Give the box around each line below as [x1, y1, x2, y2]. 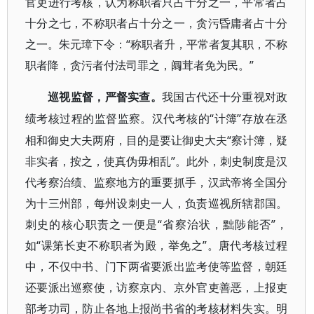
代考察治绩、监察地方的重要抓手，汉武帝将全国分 [25, 175, 288, 190]
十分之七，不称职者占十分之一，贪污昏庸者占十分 [25, 15, 288, 31]
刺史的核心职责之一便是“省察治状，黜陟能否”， [25, 217, 288, 232]
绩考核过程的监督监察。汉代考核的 [25, 113, 210, 125]
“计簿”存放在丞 [210, 111, 288, 126]
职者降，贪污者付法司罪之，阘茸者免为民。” [25, 57, 254, 73]
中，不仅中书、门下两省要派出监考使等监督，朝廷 [25, 259, 288, 274]
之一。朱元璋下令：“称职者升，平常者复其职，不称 [25, 36, 288, 52]
